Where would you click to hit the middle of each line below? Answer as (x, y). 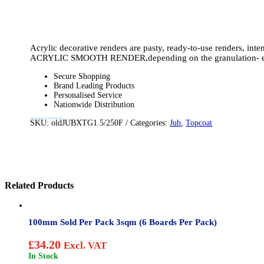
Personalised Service (88, 95)
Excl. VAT (85, 245)
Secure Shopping (82, 76)
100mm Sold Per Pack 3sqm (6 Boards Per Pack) (123, 222)
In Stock (45, 256)
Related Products (39, 186)
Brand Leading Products (94, 86)
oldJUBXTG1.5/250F (88, 123)
